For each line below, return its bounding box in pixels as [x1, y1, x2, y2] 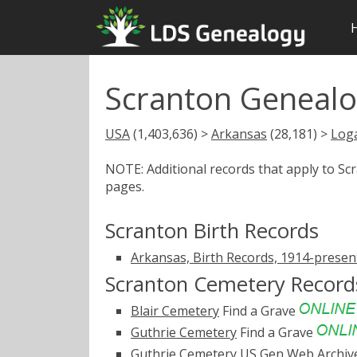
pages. [105, 177, 144, 195]
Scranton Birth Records [105, 216, 319, 245]
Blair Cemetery [131, 301, 219, 320]
